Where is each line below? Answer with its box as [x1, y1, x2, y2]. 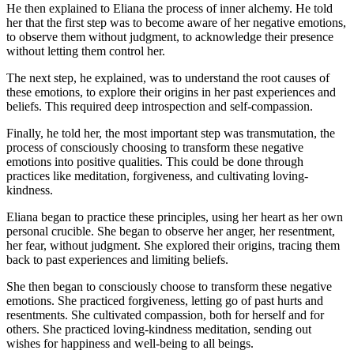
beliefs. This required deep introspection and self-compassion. [6, 99, 313, 113]
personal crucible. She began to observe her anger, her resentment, [6, 224, 335, 238]
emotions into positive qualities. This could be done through [6, 154, 303, 168]
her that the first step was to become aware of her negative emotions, [6, 15, 346, 29]
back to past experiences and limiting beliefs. [6, 252, 228, 266]
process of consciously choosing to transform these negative [6, 140, 303, 154]
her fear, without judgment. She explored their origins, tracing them [6, 238, 340, 252]
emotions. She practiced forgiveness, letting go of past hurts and [6, 293, 323, 307]
